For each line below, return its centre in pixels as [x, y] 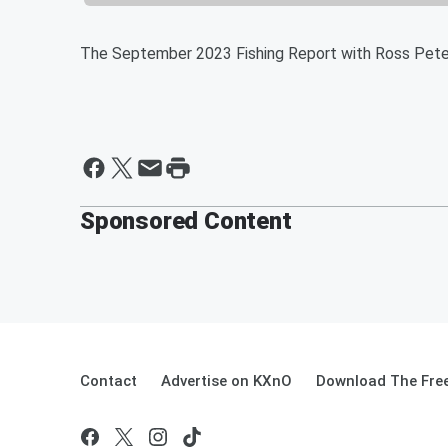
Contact [108, 380]
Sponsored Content [186, 220]
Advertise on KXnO [226, 380]
